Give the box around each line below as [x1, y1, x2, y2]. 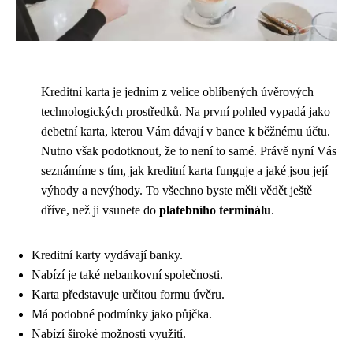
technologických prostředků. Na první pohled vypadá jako [41, 105, 330, 119]
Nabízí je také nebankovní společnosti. [32, 268, 223, 282]
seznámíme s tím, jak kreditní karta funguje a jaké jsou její [41, 164, 328, 178]
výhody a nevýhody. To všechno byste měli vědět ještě [41, 184, 312, 198]
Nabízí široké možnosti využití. [32, 327, 186, 341]
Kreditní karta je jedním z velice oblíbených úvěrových [41, 85, 314, 99]
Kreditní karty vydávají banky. [32, 248, 183, 262]
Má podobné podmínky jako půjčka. [32, 307, 212, 321]
